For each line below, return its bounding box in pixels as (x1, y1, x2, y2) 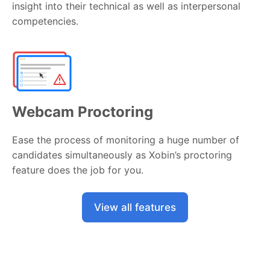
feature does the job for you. (12, 164, 143, 176)
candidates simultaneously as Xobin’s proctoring (12, 149, 232, 161)
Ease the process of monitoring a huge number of (12, 134, 239, 146)
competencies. (12, 15, 78, 27)
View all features (94, 201, 176, 213)
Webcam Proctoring (12, 103, 153, 121)
